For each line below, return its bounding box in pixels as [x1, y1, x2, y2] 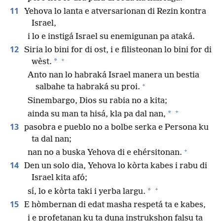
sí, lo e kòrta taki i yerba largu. [28, 186, 146, 196]
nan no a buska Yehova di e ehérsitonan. [28, 148, 182, 158]
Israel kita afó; [32, 173, 87, 183]
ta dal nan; [32, 135, 72, 145]
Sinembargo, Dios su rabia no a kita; [28, 96, 167, 106]
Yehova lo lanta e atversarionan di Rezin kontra [22, 6, 206, 16]
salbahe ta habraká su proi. [36, 82, 140, 92]
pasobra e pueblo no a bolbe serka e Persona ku [22, 123, 209, 133]
